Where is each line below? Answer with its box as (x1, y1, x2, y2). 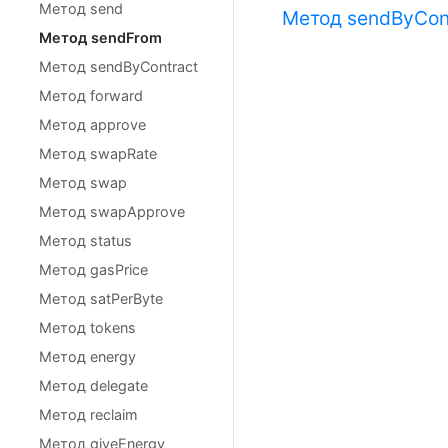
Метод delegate (39, 377, 148, 394)
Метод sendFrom (39, 29, 162, 46)
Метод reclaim (39, 406, 138, 423)
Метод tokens (39, 319, 136, 336)
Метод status (39, 232, 132, 249)
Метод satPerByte (39, 290, 163, 307)
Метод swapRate (39, 145, 157, 162)
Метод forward (39, 87, 143, 104)
